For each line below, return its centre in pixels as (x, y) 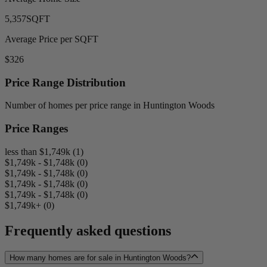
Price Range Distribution (65, 82)
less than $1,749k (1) (44, 151)
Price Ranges (36, 129)
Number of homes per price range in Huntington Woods (110, 105)
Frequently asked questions (88, 230)
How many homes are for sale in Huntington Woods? (100, 258)
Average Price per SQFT (52, 39)
